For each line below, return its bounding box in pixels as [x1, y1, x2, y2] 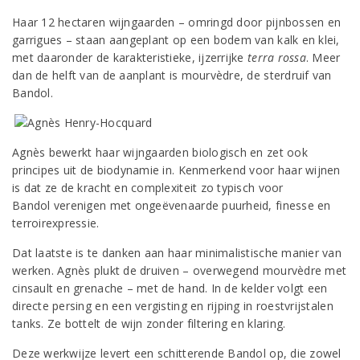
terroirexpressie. [12, 215, 100, 231]
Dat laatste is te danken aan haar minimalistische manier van [12, 245, 342, 260]
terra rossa [247, 50, 306, 65]
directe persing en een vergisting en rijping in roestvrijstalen [12, 298, 333, 313]
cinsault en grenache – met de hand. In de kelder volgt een [12, 280, 328, 296]
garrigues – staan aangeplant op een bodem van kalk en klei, [12, 32, 340, 47]
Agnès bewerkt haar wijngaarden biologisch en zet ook [12, 145, 308, 160]
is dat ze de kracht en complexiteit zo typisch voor [12, 180, 284, 195]
